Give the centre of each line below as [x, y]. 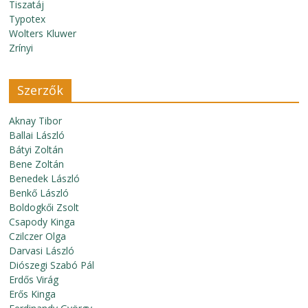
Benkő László [39, 193]
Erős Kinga [33, 294]
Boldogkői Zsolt [44, 207]
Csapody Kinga [42, 222]
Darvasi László [42, 251]
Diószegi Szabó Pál [52, 265]
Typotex [27, 19]
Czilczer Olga [38, 236]
